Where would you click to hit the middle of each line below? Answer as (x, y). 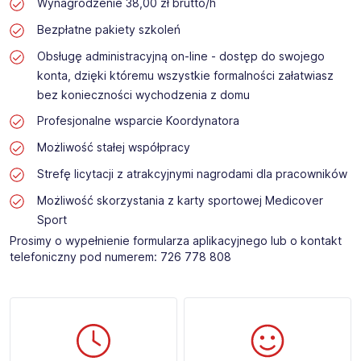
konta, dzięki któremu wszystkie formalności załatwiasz (185, 76)
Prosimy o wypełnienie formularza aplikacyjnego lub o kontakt (176, 241)
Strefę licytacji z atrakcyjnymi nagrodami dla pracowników (192, 174)
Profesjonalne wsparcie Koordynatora (138, 121)
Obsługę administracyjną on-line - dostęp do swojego (180, 56)
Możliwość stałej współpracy (113, 147)
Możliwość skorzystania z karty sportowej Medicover (180, 201)
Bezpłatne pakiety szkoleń (108, 30)
